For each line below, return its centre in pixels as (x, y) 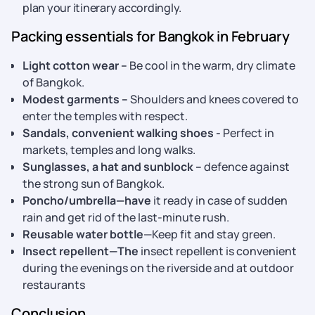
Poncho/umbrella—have (87, 200)
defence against (247, 167)
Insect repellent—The (81, 251)
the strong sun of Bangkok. (94, 184)
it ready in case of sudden (219, 200)
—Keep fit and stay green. (210, 234)
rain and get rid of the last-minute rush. (126, 217)
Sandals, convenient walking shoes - (122, 133)
